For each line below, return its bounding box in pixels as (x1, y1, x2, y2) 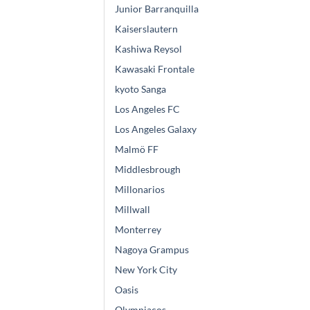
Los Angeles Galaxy (115, 123, 197, 136)
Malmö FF (115, 143, 158, 156)
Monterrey (115, 224, 161, 236)
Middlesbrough (115, 163, 181, 176)
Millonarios (115, 183, 165, 196)
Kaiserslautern (115, 23, 178, 35)
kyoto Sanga (115, 83, 166, 95)
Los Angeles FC (115, 103, 180, 116)
